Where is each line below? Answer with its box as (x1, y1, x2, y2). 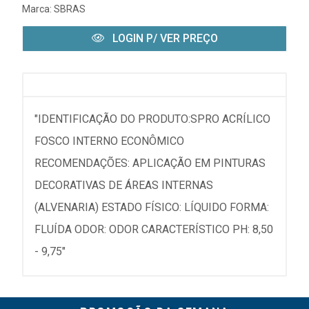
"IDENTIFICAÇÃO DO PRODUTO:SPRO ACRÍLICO (34, 112, 270, 126)
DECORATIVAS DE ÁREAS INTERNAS (34, 179, 213, 192)
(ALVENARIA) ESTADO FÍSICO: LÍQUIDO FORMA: (34, 201, 269, 215)
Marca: (22, 3, 54, 15)
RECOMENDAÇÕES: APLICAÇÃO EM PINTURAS (34, 157, 266, 170)
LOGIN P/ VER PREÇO (109, 32, 218, 46)
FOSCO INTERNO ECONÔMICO (34, 134, 184, 148)
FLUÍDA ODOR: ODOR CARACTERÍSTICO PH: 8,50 (34, 223, 273, 237)
